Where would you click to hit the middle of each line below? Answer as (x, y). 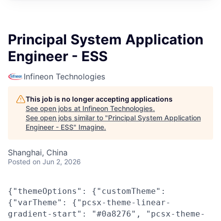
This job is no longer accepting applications (99, 99)
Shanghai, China (38, 152)
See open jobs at (54, 108)
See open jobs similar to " (67, 118)
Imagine (91, 127)
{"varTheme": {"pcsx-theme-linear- (89, 203)
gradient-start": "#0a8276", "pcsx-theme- (107, 214)
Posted (19, 162)
